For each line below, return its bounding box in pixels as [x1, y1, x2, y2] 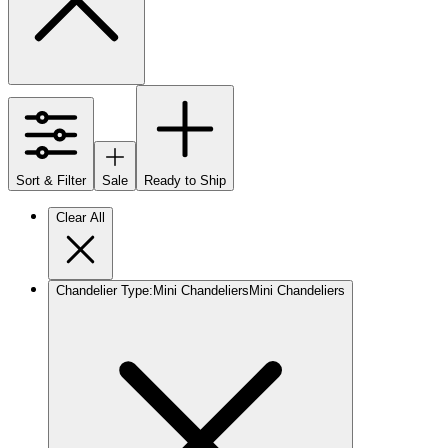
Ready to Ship [144, 172, 226, 188]
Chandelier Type [56, 282, 149, 298]
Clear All [56, 209, 105, 225]
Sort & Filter [16, 172, 86, 188]
